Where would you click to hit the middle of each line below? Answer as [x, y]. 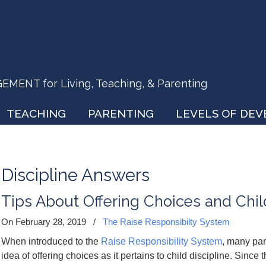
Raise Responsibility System [161, 241]
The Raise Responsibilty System [166, 222]
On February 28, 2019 [45, 222]
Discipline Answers [75, 175]
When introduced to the [51, 241]
